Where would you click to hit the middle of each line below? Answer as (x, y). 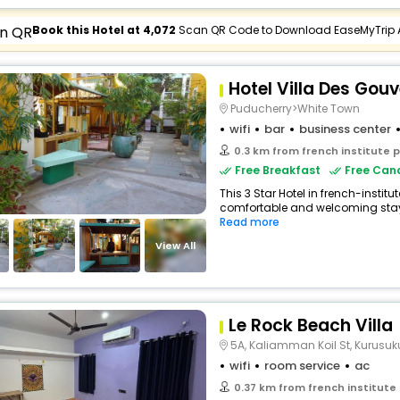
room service (302, 366)
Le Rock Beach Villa (311, 325)
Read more (250, 222)
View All (176, 245)
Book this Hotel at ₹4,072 (105, 30)
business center (345, 129)
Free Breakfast (278, 170)
